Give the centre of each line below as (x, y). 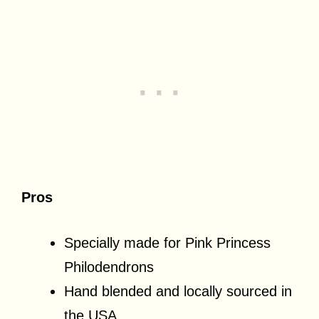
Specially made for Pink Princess (167, 242)
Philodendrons (109, 267)
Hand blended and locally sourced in (178, 291)
